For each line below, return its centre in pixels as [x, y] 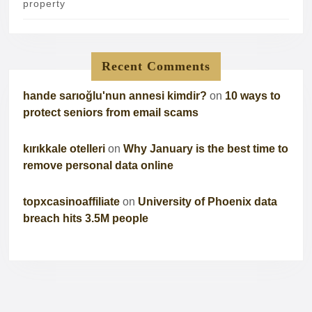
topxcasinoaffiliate [71, 202]
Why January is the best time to [206, 149]
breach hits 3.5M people [86, 219]
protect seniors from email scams [111, 113]
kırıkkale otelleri [64, 149]
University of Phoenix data [208, 202]
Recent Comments [156, 67]
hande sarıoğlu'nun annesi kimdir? [115, 96]
